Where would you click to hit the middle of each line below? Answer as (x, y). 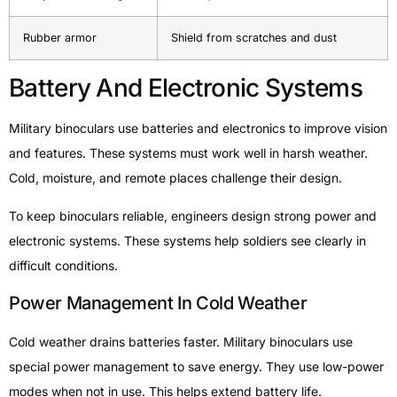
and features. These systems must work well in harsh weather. (188, 153)
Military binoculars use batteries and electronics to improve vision (198, 128)
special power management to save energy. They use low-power (196, 367)
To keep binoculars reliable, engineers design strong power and (193, 215)
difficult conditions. (63, 265)
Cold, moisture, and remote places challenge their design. (175, 178)
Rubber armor (60, 38)
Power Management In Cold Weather (158, 304)
